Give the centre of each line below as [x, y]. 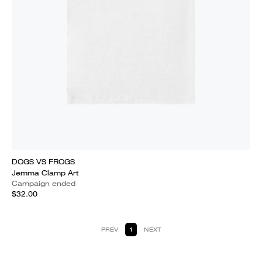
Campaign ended [44, 183]
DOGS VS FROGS [43, 162]
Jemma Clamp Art [45, 173]
